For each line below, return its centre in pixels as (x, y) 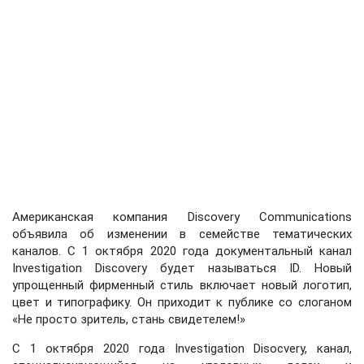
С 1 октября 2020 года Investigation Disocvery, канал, (182, 349)
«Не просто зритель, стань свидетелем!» (129, 319)
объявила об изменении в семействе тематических (182, 234)
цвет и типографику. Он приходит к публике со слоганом (182, 302)
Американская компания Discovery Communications (182, 217)
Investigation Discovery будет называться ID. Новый (182, 268)
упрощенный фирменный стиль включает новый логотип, (182, 285)
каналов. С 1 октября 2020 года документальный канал (182, 251)
